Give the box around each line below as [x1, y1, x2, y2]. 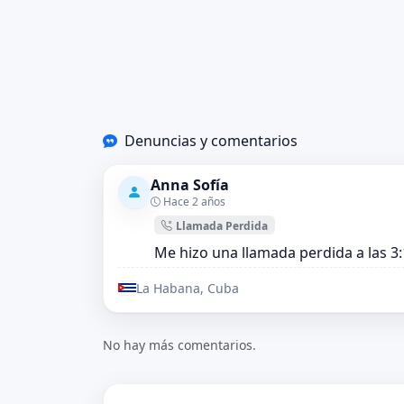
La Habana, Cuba [136, 279, 239, 297]
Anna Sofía [151, 174, 229, 195]
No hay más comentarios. [103, 335, 256, 353]
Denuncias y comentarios [124, 131, 298, 151]
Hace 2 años [161, 193, 225, 209]
